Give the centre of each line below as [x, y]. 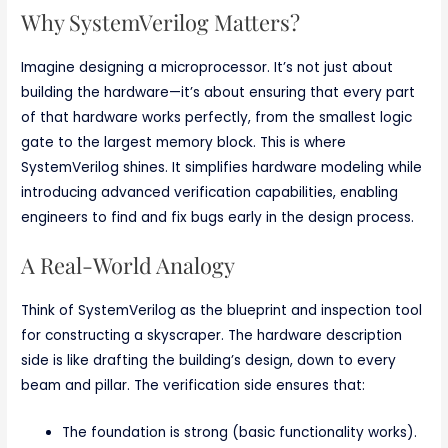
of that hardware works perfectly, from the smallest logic [217, 117]
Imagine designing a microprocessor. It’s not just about [207, 67]
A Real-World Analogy [128, 264]
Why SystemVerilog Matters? [161, 21]
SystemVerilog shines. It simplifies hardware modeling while [222, 167]
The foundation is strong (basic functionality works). [240, 432]
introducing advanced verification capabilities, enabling [210, 192]
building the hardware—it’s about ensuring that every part [218, 92]
